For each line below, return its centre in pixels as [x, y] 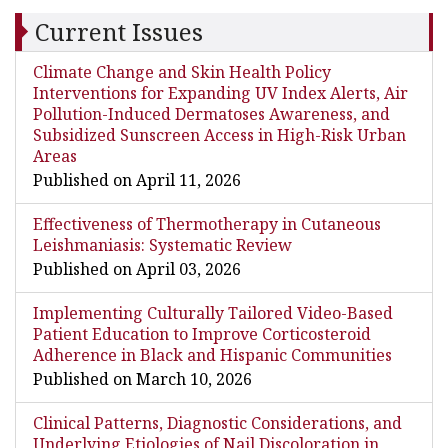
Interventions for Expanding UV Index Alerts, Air [220, 93]
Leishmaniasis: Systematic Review [162, 245]
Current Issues [119, 31]
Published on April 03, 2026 [137, 269]
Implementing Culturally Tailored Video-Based [213, 313]
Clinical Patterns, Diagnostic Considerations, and [217, 423]
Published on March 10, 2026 [142, 379]
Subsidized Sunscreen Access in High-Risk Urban [219, 135]
